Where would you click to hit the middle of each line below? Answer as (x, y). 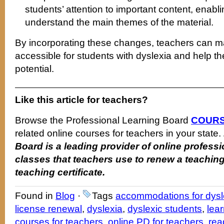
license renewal (48, 208)
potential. (34, 68)
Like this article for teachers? (81, 99)
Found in (35, 195)
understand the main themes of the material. (119, 22)
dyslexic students (165, 208)
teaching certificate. (60, 172)
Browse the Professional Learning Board (103, 120)
